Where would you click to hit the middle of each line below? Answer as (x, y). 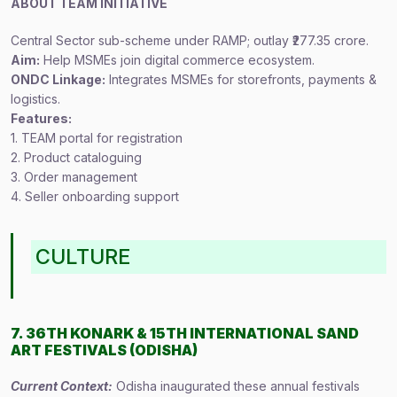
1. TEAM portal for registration (97, 138)
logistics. (35, 99)
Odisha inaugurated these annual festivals (238, 386)
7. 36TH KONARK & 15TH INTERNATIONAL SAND (185, 333)
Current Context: (62, 386)
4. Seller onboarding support (95, 196)
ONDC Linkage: (58, 79)
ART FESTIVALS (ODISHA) (104, 350)
